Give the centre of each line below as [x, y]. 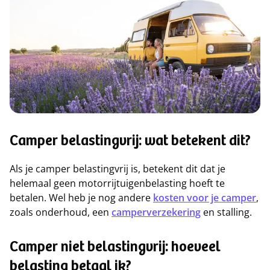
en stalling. [226, 212]
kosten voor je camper [205, 198]
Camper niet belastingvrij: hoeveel [115, 248]
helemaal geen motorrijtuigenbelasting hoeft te [117, 183]
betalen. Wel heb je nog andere [81, 198]
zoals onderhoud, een [61, 212]
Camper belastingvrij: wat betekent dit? [130, 142]
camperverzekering [156, 212]
